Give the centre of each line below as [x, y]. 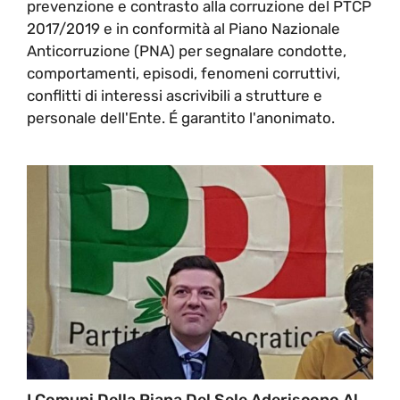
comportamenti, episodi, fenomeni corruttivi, [183, 73]
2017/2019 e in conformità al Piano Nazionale [183, 28]
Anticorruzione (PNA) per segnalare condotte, [187, 50]
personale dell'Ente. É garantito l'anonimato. [181, 117]
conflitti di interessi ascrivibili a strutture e [175, 95]
